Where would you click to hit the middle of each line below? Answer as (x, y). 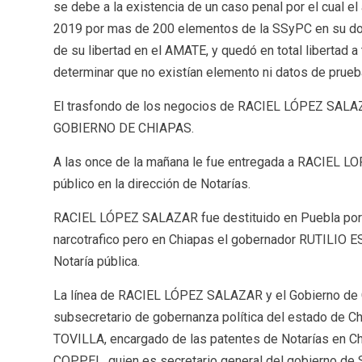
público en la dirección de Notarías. (152, 183)
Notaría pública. (96, 261)
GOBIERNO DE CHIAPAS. (123, 128)
